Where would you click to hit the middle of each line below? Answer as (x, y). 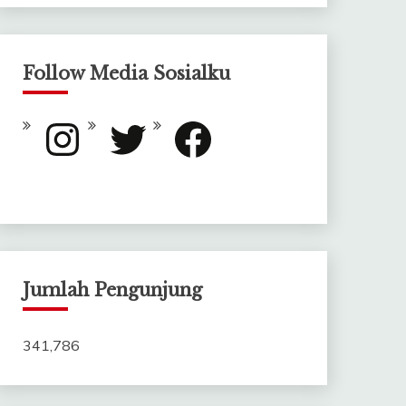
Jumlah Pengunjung (112, 290)
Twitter (129, 124)
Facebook (202, 124)
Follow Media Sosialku (126, 73)
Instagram (72, 124)
